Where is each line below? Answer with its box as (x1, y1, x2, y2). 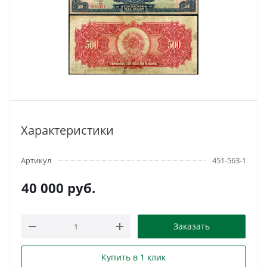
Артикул (21, 155, 51, 166)
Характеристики (21, 122, 114, 138)
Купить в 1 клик (101, 252, 166, 263)
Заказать (173, 221, 210, 232)
